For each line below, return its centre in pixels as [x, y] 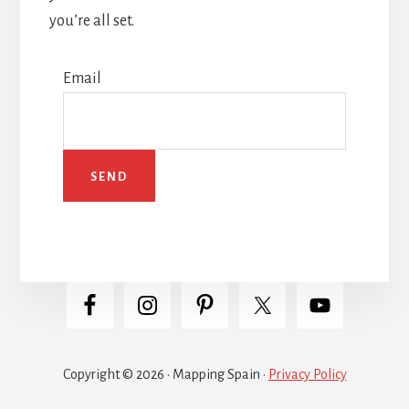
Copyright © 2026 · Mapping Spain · [165, 374]
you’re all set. [91, 21]
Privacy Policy [307, 374]
